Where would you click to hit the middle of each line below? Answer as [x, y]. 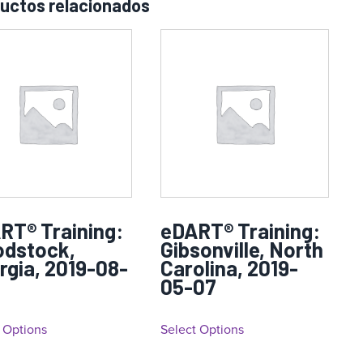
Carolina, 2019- [230, 267]
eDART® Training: [241, 230]
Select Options [203, 329]
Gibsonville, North [242, 249]
